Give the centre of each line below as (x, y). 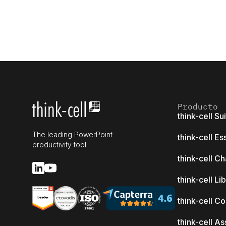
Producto (198, 107)
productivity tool (59, 145)
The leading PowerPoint (72, 135)
